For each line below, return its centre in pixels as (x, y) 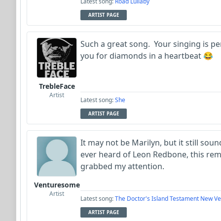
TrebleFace (57, 86)
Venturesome (57, 184)
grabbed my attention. (122, 166)
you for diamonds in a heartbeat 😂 (147, 55)
